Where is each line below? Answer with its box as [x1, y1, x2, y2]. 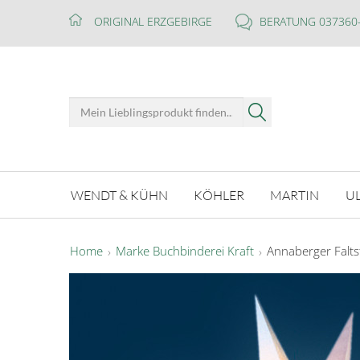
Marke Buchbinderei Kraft [116, 243, 254, 260]
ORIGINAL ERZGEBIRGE [94, 14, 212, 29]
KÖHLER [194, 186, 245, 203]
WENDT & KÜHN [71, 186, 169, 203]
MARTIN [270, 186, 320, 203]
